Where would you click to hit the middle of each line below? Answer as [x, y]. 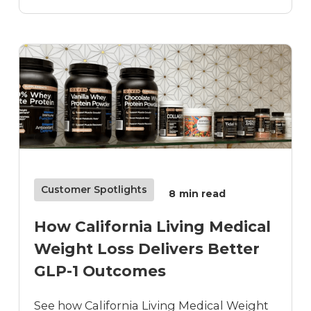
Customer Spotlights [94, 190]
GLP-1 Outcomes [100, 271]
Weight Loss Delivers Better [147, 249]
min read [203, 193]
